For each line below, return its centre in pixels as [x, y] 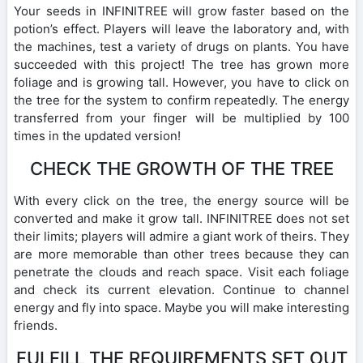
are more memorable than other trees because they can [181, 254]
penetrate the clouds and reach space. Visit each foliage [181, 272]
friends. [36, 326]
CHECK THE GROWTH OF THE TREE [181, 169]
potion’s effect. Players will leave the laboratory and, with [181, 29]
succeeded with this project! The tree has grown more [181, 65]
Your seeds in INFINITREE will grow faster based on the [181, 11]
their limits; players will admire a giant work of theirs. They [181, 237]
